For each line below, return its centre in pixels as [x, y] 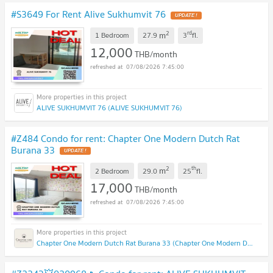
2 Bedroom [112, 171]
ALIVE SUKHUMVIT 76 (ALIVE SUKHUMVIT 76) [109, 107]
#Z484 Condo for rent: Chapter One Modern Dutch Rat [126, 138]
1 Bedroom [112, 35]
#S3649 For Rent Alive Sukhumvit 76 [88, 14]
